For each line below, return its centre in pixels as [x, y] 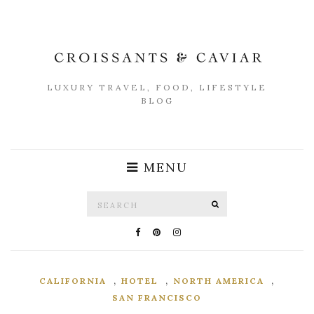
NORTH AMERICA [219, 281]
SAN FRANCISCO [157, 298]
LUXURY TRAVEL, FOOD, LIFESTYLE [157, 88]
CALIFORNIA [73, 281]
